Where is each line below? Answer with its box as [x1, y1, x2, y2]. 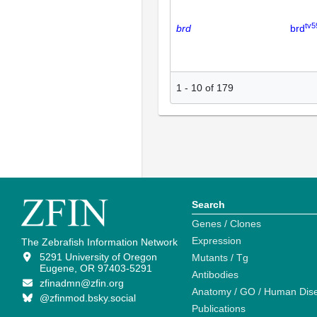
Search [192, 199, 225, 211]
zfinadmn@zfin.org [39, 277, 124, 289]
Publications [192, 303, 246, 315]
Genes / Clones [192, 218, 261, 230]
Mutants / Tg [192, 252, 248, 264]
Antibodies [192, 269, 238, 281]
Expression [192, 235, 241, 247]
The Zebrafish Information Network [21, 236, 178, 248]
